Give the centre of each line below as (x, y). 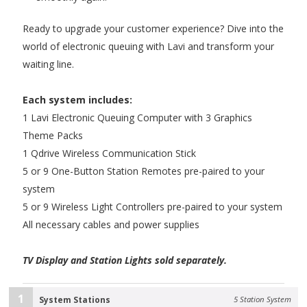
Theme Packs (53, 136)
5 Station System (262, 299)
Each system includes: (78, 100)
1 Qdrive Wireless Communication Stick (110, 153)
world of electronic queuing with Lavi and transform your (149, 47)
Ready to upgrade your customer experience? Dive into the (153, 29)
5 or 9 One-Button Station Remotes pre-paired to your (144, 171)
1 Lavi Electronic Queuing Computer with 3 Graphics (138, 118)
